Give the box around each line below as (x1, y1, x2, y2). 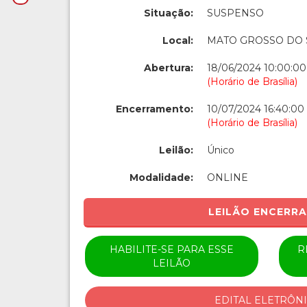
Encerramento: (116, 103, 193, 115)
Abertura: (144, 62, 193, 74)
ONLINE (207, 171, 248, 184)
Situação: (144, 7, 193, 19)
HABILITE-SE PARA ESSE (109, 243, 234, 256)
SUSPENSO (207, 7, 264, 19)
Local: (162, 34, 193, 47)
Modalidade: (130, 171, 193, 184)
